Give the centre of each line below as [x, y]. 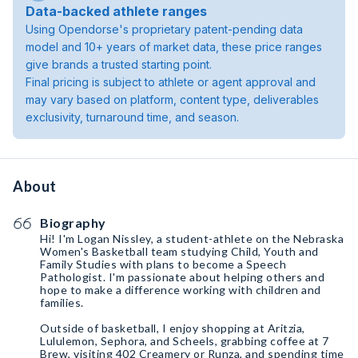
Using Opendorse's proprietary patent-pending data [164, 29]
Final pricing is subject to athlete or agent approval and [171, 82]
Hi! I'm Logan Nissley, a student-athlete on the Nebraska [192, 239]
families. [62, 302]
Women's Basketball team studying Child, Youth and [179, 251]
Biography [73, 223]
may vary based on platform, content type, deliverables [172, 99]
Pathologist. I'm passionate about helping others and [182, 277]
